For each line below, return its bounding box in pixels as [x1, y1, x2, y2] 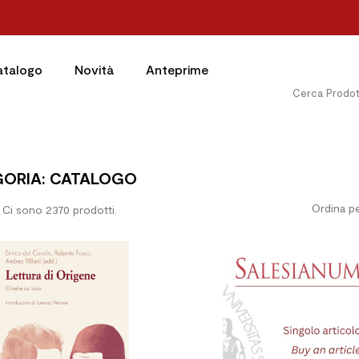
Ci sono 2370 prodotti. [2, 203, 117, 216]
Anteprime [145, 62, 208, 77]
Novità [74, 62, 114, 77]
